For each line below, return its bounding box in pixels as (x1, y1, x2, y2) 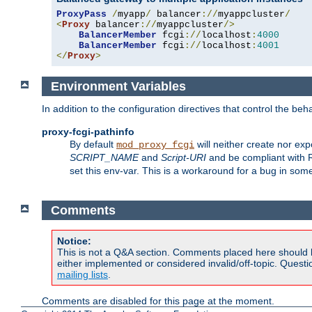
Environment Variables (50, 79, 186, 93)
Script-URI (161, 152, 206, 164)
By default (70, 139, 116, 150)
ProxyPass (56, 8, 107, 19)
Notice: (57, 235, 91, 247)
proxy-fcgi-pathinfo (42, 126, 134, 138)
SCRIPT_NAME (70, 152, 139, 164)
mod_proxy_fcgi (116, 139, 194, 151)
